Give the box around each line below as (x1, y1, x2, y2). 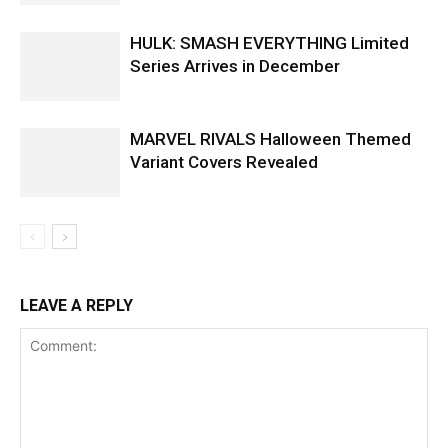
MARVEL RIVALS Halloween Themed (130, 129, 411, 150)
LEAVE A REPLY (20, 296, 133, 316)
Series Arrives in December (130, 56, 340, 77)
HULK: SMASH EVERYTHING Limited (130, 33, 409, 54)
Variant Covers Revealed (130, 152, 318, 173)
